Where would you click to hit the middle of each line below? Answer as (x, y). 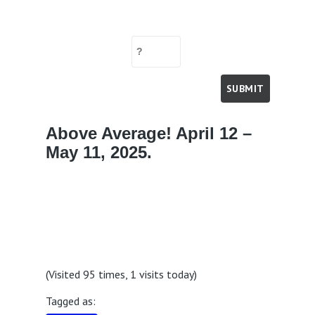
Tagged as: (70, 301)
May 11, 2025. (98, 152)
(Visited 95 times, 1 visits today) (121, 274)
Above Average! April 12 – (148, 133)
